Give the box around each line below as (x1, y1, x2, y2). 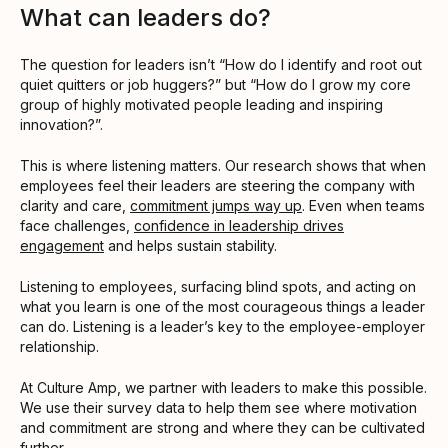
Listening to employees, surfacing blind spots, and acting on (20, 278, 416, 296)
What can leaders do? (20, 3, 271, 33)
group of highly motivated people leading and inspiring (20, 96, 383, 114)
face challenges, (20, 217, 134, 235)
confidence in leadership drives (134, 217, 344, 235)
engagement (20, 237, 104, 255)
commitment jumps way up (130, 197, 302, 215)
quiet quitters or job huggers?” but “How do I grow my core (20, 76, 411, 94)
